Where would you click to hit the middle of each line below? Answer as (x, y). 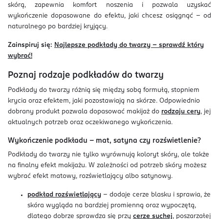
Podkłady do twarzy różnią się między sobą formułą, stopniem (104, 90)
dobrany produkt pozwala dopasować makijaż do (85, 112)
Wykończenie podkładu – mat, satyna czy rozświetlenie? (104, 141)
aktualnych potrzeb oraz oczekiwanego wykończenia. (90, 122)
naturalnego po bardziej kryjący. (58, 27)
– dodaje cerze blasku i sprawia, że (156, 195)
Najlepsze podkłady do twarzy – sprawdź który (129, 45)
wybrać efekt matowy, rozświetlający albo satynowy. (90, 176)
